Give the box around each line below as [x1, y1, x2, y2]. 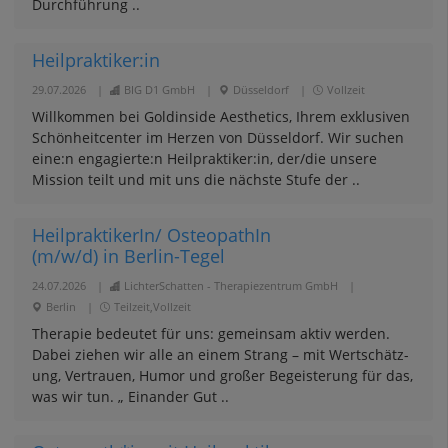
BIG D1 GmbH [123, 82, 195, 97]
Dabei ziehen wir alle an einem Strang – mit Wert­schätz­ [31, 345, 409, 364]
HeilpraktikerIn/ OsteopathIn [31, 223, 271, 247]
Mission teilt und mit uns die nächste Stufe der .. [31, 170, 360, 189]
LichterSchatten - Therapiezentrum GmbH [123, 278, 338, 293]
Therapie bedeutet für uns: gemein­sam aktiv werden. [31, 324, 390, 343]
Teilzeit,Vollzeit [113, 299, 191, 314]
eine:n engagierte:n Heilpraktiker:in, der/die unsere [31, 149, 377, 168]
